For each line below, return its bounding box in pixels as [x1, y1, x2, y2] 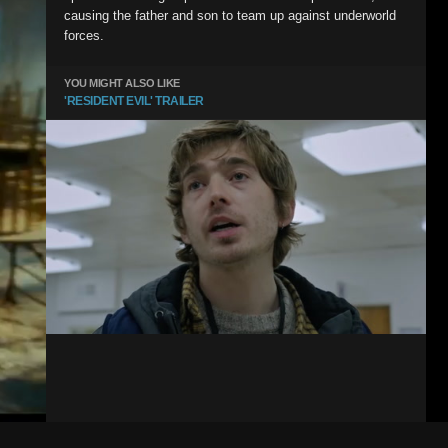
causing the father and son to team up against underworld [64, 8, 396, 23]
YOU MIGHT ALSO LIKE [64, 77, 180, 89]
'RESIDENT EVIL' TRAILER [64, 94, 204, 108]
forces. [64, 28, 104, 43]
